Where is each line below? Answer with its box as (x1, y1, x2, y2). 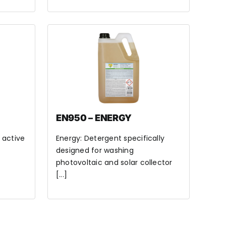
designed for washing (56, 145, 134, 155)
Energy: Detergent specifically (56, 133, 165, 143)
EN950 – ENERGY (56, 112, 132, 123)
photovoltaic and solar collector (56, 157, 173, 167)
